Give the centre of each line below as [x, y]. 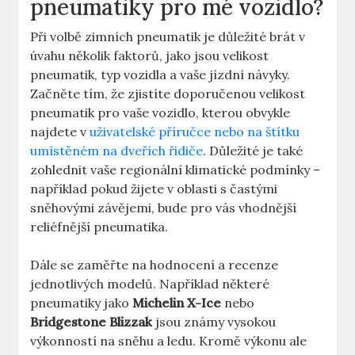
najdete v [60, 132]
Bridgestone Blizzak [92, 322]
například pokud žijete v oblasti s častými [154, 189]
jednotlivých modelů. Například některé [150, 284]
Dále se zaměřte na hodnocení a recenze [155, 265]
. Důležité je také [253, 151]
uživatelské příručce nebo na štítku [195, 132]
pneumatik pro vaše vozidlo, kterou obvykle [160, 113]
